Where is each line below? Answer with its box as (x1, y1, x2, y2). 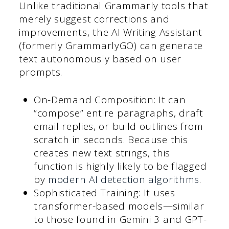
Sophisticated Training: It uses (33, 186, 175, 200)
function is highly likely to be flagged (33, 159, 207, 173)
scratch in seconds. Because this (33, 133, 188, 147)
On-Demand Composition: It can (33, 93, 186, 107)
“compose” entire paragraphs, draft (33, 106, 203, 120)
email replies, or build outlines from (33, 120, 203, 133)
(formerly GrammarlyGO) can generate (19, 38, 203, 52)
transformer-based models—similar (33, 199, 204, 213)
